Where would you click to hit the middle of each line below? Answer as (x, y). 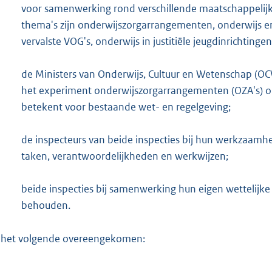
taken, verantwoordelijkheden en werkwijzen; (125, 156)
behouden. (46, 205)
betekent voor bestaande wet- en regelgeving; (126, 107)
